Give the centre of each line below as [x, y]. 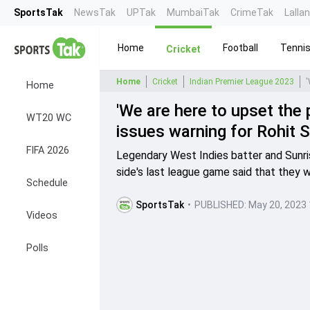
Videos [42, 216]
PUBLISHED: [220, 205]
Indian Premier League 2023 [242, 82]
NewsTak [95, 12]
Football [240, 47]
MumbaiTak [193, 12]
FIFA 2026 [48, 151]
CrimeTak [252, 12]
